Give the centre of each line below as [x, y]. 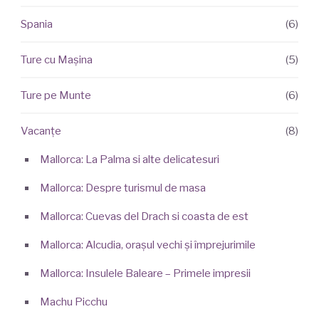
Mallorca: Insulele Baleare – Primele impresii [145, 274]
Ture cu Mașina [56, 60]
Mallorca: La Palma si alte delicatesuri [129, 160]
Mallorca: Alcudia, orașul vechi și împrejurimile [147, 245]
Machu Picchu [73, 302]
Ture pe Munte [56, 96]
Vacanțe [41, 131]
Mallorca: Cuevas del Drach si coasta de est [144, 217]
